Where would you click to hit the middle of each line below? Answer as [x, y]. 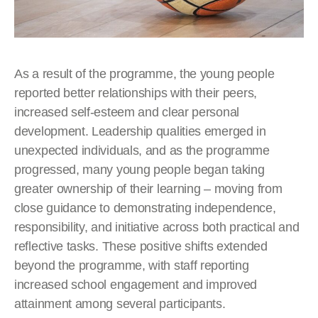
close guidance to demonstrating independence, [145, 208]
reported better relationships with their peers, [136, 93]
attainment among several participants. [120, 304]
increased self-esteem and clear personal [127, 113]
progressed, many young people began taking [139, 170]
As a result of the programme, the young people [144, 74]
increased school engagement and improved [136, 285]
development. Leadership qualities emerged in [140, 132]
